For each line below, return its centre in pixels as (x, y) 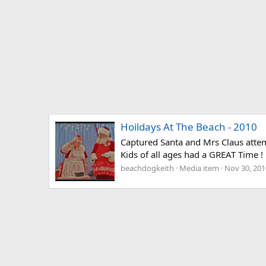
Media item (199, 168)
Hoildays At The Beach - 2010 (189, 126)
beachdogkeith (147, 168)
